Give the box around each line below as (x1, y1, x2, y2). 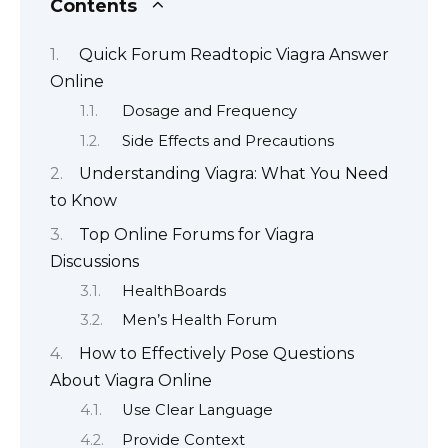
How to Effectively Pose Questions (79, 343, 354, 363)
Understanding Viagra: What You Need (79, 164, 389, 184)
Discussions (50, 251, 139, 271)
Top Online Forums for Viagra (79, 224, 314, 244)
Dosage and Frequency (121, 102, 297, 121)
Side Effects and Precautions (121, 131, 334, 150)
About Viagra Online (50, 370, 212, 390)
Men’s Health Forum (121, 311, 277, 330)
